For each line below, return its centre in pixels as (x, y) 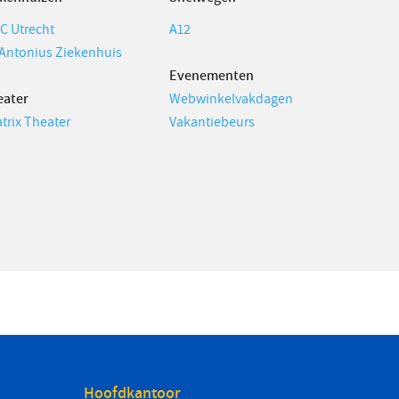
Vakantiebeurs (212, 122)
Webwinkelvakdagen (231, 99)
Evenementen (212, 76)
